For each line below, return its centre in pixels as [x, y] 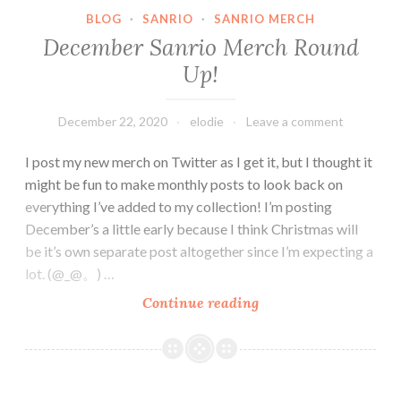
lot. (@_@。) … [70, 273]
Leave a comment [294, 121]
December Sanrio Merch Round [200, 47]
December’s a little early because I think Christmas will [192, 228]
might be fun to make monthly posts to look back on [184, 183]
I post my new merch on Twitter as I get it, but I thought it [199, 161]
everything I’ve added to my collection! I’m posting [179, 206]
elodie [206, 121]
